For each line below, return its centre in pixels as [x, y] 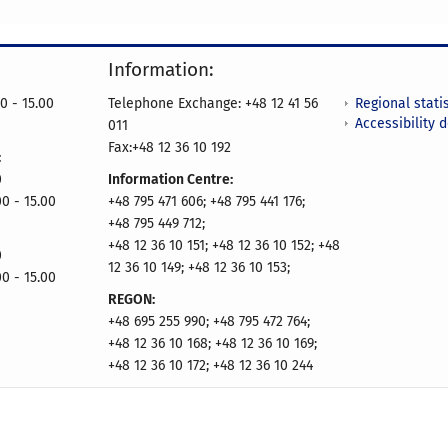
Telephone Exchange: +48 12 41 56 [213, 104]
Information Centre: [170, 180]
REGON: [131, 300]
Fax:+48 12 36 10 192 [169, 148]
